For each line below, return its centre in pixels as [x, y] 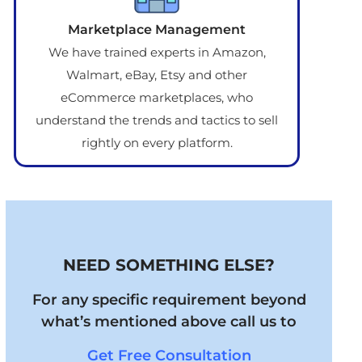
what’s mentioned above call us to [169, 322]
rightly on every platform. [157, 143]
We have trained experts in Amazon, [157, 53]
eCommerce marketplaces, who [157, 98]
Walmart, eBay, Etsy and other [157, 75]
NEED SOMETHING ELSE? [169, 265]
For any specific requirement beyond [169, 300]
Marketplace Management [157, 30]
